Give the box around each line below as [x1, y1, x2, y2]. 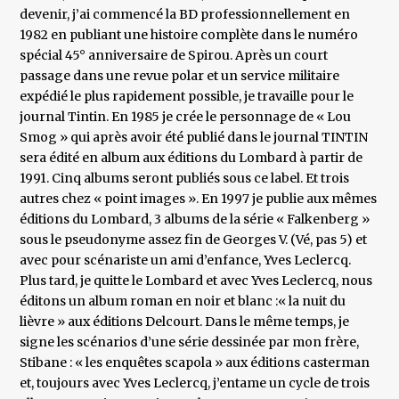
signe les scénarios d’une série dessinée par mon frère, [20, 334, 360, 351]
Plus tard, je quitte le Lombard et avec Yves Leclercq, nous [20, 273, 373, 289]
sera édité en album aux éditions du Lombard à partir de [20, 150, 363, 167]
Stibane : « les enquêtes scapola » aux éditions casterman [20, 354, 370, 371]
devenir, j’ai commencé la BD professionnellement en [20, 6, 351, 23]
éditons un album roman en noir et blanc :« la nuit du [20, 293, 346, 310]
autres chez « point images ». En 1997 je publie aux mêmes [20, 191, 378, 208]
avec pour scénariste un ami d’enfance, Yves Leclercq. [20, 252, 352, 269]
